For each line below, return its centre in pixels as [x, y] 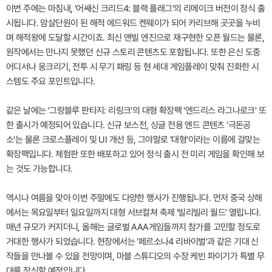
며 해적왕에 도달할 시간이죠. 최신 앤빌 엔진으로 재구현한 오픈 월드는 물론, [135, 38]
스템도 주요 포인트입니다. [51, 82]
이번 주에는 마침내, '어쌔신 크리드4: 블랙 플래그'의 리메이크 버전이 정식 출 [135, 9]
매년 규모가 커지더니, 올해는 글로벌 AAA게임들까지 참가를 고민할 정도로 [133, 227]
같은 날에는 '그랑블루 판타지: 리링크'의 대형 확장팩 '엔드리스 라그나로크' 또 [136, 111]
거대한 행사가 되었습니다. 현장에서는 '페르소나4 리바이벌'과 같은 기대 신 [132, 242]
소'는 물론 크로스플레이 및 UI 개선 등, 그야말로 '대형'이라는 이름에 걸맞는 [133, 140]
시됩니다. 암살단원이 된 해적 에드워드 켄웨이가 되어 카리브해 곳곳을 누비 [133, 23]
